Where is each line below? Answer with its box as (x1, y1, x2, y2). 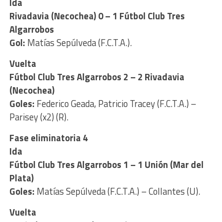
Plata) (9, 170, 34, 185)
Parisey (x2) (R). (9, 110, 68, 124)
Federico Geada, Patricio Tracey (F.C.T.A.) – (34, 96, 196, 111)
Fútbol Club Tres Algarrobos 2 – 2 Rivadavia (9, 69, 184, 84)
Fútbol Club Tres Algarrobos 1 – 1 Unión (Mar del (9, 157, 204, 171)
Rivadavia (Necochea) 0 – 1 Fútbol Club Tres (9, 8, 185, 23)
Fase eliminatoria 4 (9, 130, 88, 145)
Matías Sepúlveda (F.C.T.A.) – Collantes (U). (34, 184, 200, 198)
